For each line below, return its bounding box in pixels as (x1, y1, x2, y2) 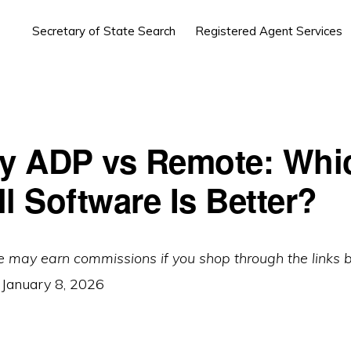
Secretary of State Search (32, 24, 175, 38)
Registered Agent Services (195, 24, 342, 38)
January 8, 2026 (2, 275, 104, 293)
